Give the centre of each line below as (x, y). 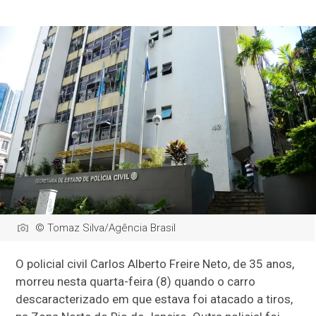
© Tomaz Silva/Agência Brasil (106, 228)
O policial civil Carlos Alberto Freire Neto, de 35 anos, (155, 264)
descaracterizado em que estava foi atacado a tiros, (154, 299)
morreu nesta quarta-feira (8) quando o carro (136, 282)
